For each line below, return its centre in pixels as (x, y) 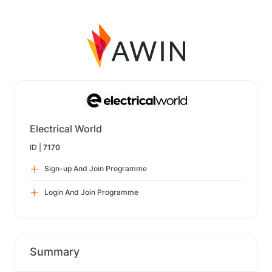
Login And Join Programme (91, 192)
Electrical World (66, 129)
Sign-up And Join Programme (96, 168)
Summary (55, 252)
